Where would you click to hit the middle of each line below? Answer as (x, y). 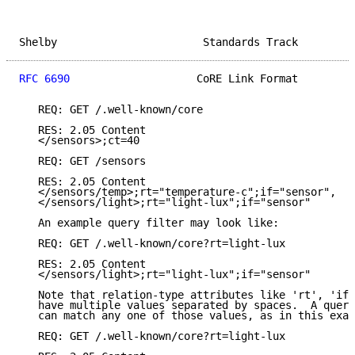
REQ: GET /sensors (82, 161)
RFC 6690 (44, 79)
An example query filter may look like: (149, 223)
